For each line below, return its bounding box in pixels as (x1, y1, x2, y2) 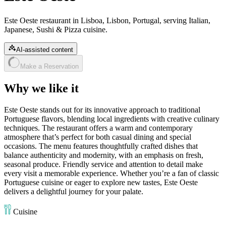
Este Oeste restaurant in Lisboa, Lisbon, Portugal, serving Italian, (4, 16, 210, 25)
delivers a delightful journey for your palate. (4, 187, 143, 196)
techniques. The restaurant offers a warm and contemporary (4, 123, 193, 132)
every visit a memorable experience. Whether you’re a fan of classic (4, 168, 219, 178)
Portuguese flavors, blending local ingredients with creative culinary (4, 114, 219, 123)
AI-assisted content (16, 45, 73, 53)
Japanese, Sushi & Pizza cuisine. (4, 25, 107, 34)
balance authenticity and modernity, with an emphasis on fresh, (4, 150, 203, 159)
